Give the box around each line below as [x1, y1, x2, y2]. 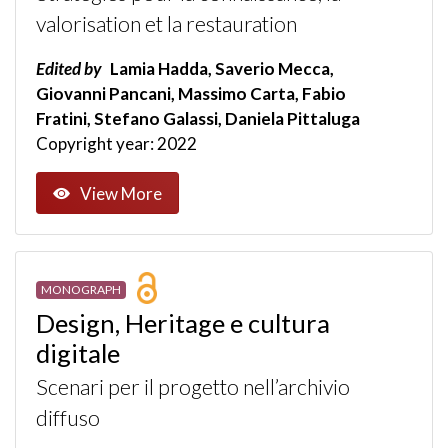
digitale [36, 338, 120, 369]
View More [80, 182, 162, 204]
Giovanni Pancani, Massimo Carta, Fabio [36, 83, 346, 105]
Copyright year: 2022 [36, 133, 197, 155]
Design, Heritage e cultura [36, 308, 330, 339]
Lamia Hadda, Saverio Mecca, [107, 58, 334, 80]
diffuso [36, 405, 100, 432]
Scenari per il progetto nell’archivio [36, 374, 350, 401]
